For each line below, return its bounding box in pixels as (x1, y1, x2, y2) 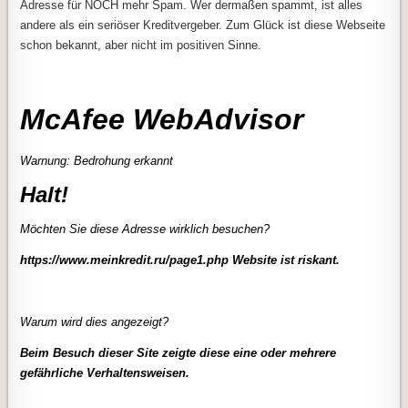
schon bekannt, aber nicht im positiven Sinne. (20, 38, 262, 53)
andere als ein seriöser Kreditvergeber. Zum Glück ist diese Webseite (20, 18, 386, 33)
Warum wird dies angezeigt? (20, 314, 169, 329)
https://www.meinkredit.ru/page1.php (20, 252, 229, 267)
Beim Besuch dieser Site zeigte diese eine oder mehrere (20, 345, 337, 360)
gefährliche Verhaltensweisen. (20, 365, 190, 380)
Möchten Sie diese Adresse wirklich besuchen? (20, 221, 270, 236)
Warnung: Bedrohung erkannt (20, 153, 174, 168)
